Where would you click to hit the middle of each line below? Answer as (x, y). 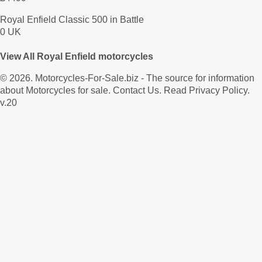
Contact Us (136, 91)
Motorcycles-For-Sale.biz (87, 78)
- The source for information (196, 78)
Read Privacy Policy (206, 91)
